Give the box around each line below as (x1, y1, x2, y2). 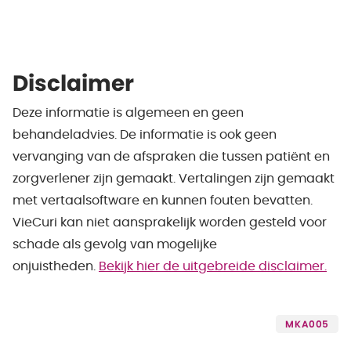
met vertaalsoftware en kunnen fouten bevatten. (13, 194, 313, 207)
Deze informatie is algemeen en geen (13, 106, 244, 119)
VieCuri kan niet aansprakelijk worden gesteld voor (13, 215, 327, 229)
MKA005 (285, 319, 329, 329)
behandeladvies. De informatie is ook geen (13, 128, 277, 141)
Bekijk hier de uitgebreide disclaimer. (99, 259, 327, 273)
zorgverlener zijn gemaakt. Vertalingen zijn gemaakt (13, 172, 335, 185)
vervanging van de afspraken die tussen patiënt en (13, 150, 330, 163)
